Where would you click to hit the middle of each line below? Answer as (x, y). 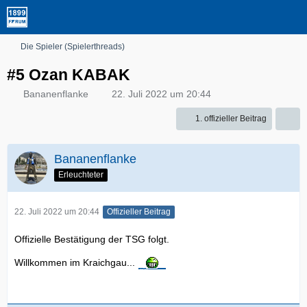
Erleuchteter (81, 174)
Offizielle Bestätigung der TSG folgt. (92, 239)
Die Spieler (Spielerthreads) (73, 47)
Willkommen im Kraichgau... (76, 262)
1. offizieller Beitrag (231, 119)
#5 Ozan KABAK (69, 75)
